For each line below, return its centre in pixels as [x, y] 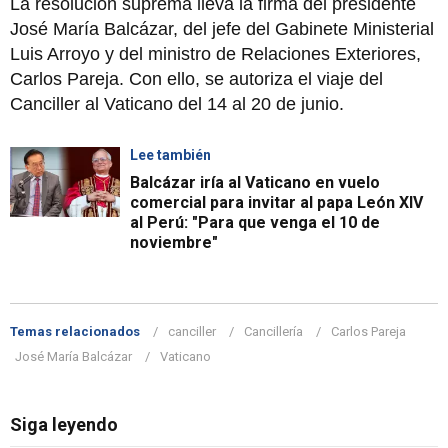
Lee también [170, 154]
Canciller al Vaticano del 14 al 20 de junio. [177, 103]
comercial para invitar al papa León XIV [276, 202]
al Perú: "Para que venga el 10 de [255, 222]
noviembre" [174, 242]
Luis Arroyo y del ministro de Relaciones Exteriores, [215, 53]
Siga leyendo [64, 424]
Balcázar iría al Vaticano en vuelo [255, 182]
